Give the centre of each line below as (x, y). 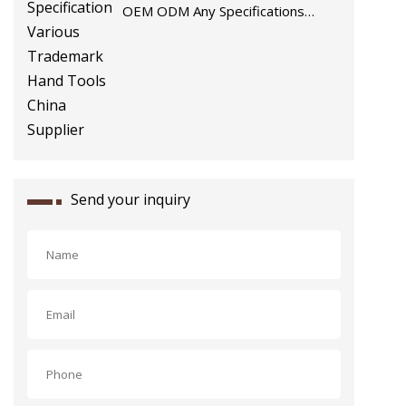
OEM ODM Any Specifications (214, 11)
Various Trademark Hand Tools (220, 34)
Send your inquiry (130, 199)
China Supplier (166, 57)
